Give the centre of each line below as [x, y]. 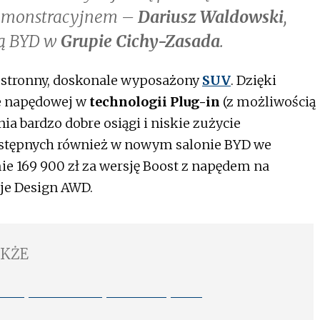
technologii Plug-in [155, 102]
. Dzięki [254, 81]
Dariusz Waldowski [211, 17]
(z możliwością [268, 102]
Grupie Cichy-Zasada [140, 41]
